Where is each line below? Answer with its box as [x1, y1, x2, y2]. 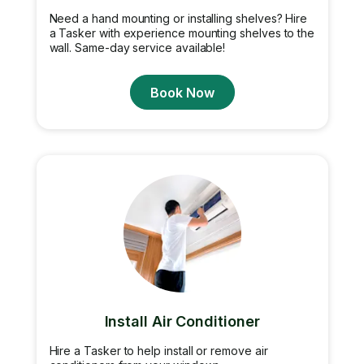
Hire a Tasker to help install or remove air [49, 344, 268, 357]
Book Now [149, 84, 214, 101]
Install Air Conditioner [104, 313, 260, 330]
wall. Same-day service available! [49, 41, 226, 54]
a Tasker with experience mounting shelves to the [49, 26, 315, 40]
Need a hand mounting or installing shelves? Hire [49, 11, 308, 25]
